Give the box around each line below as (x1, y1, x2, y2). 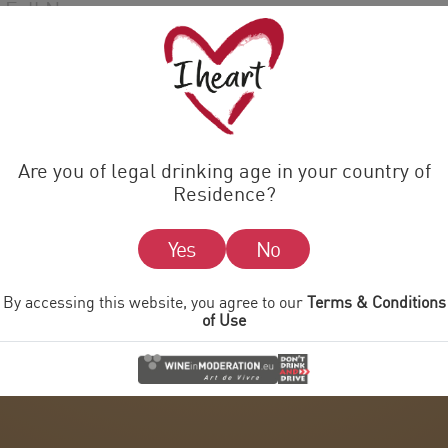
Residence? (172, 181, 276, 207)
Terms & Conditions (306, 292, 446, 313)
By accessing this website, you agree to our (2, 292, 307, 313)
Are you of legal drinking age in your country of (17, 158, 431, 184)
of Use (202, 310, 246, 331)
